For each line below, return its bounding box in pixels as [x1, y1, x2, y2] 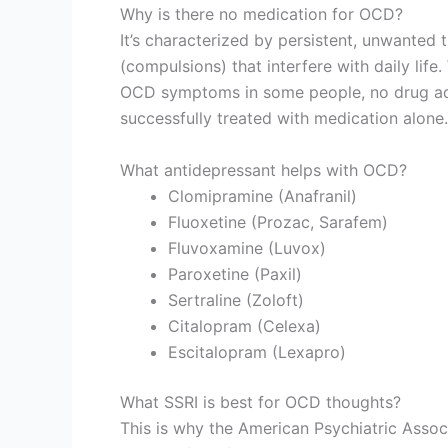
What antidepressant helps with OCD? [120, 159, 407, 180]
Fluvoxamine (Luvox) [168, 237, 326, 258]
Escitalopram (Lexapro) [168, 341, 346, 362]
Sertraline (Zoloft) [168, 289, 304, 310]
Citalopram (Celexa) [168, 315, 321, 336]
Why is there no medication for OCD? [120, 3, 403, 24]
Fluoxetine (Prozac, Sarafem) [168, 211, 388, 232]
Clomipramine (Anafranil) [168, 185, 357, 206]
